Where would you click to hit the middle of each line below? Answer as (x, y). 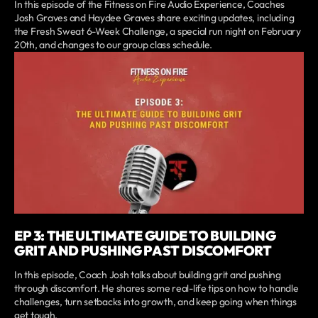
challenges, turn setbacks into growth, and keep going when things (155, 301)
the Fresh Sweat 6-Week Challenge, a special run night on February (158, 32)
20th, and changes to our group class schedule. (114, 45)
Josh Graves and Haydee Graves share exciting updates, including (154, 18)
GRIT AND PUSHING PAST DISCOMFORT (143, 250)
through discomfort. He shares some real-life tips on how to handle (157, 288)
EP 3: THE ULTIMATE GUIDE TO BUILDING (145, 235)
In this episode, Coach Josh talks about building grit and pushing (148, 274)
